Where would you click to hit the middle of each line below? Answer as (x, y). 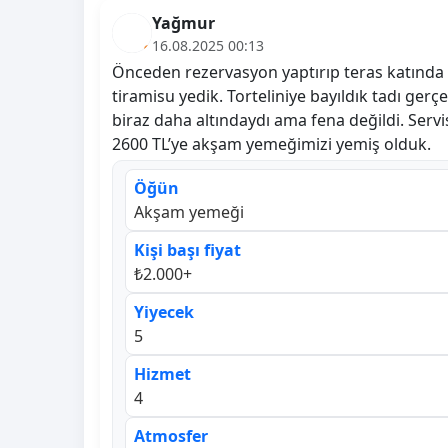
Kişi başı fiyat (187, 249)
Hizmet (162, 373)
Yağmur (183, 22)
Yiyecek (164, 311)
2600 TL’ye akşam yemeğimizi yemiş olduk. (271, 143)
